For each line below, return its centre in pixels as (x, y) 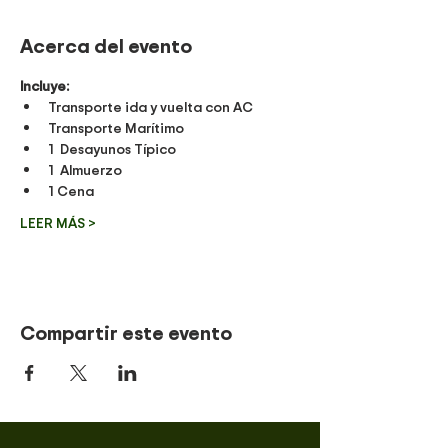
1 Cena (71, 190)
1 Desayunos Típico (112, 148)
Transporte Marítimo (116, 127)
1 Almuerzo (85, 169)
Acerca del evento (106, 45)
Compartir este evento (126, 332)
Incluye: (44, 85)
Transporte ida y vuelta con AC (150, 106)
